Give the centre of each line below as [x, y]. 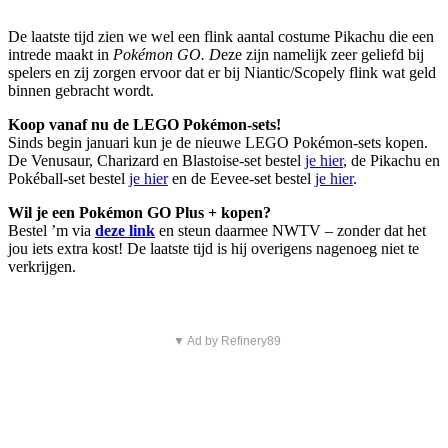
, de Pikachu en [391, 161]
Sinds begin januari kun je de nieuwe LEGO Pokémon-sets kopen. [218, 143]
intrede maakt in [60, 55]
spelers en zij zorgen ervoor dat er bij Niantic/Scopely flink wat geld [222, 73]
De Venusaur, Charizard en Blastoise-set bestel [156, 161]
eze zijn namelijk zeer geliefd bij [322, 55]
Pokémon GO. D [167, 55]
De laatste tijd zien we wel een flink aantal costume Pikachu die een [221, 37]
